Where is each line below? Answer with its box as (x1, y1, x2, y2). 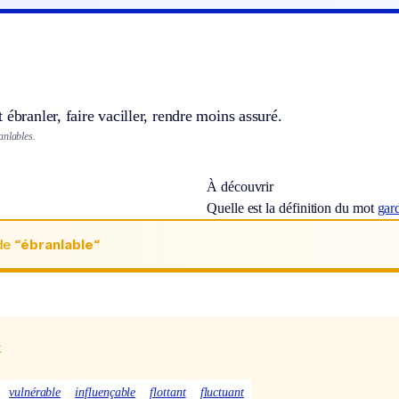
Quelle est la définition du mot (207, 200, 378, 216)
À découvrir (207, 179, 274, 195)
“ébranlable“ (14, 235, 100, 253)
